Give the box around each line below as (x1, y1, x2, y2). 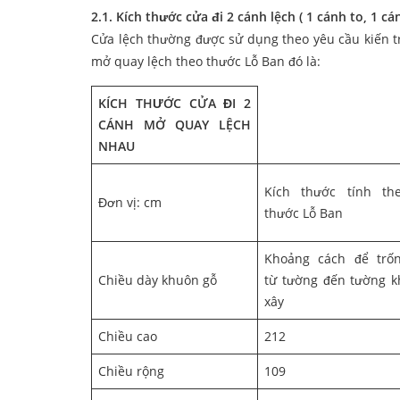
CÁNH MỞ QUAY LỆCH (98, 116, 251, 134)
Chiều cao (98, 328, 157, 346)
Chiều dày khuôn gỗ (98, 271, 217, 289)
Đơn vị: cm (98, 194, 162, 212)
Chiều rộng (98, 362, 164, 380)
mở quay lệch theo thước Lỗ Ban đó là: (91, 53, 321, 71)
